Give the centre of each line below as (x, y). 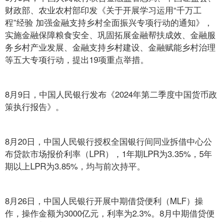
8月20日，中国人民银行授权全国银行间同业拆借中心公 (109, 141)
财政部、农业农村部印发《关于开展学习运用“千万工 (103, 10)
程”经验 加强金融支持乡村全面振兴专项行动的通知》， (109, 22)
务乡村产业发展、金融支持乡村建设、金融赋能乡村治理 (110, 47)
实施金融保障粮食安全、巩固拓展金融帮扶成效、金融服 (110, 34)
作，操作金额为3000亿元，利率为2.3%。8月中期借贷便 (110, 213)
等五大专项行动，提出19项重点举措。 (77, 59)
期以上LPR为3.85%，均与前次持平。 (75, 166)
